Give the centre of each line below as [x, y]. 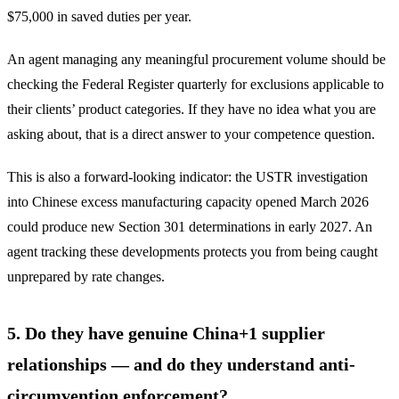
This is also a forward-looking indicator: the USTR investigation [187, 176]
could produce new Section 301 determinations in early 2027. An [190, 226]
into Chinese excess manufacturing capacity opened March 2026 [188, 201]
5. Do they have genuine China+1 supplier [166, 333]
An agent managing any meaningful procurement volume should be [196, 59]
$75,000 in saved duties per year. [99, 16]
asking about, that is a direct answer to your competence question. [191, 134]
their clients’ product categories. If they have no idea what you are [191, 109]
